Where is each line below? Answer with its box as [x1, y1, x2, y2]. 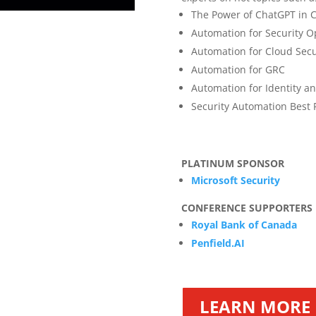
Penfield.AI [190, 236, 245, 250]
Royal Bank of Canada [190, 218, 297, 232]
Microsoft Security [190, 174, 280, 188]
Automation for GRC [190, 63, 285, 77]
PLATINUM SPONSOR [181, 157, 284, 171]
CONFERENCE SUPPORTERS [181, 201, 312, 215]
